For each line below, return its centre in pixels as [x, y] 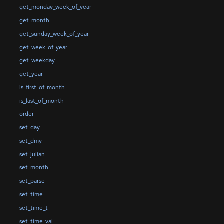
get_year [31, 74]
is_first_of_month [42, 87]
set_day [29, 128]
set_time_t [33, 208]
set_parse [32, 181]
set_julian [32, 154]
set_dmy [30, 141]
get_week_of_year [43, 47]
